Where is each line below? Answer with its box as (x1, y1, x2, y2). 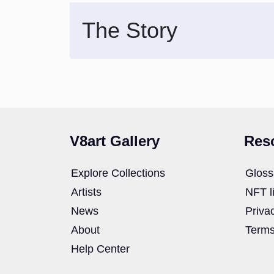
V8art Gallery (70, 133, 160, 149)
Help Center (71, 243, 130, 255)
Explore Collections (71, 167, 165, 179)
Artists (71, 186, 102, 198)
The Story (82, 18, 177, 43)
